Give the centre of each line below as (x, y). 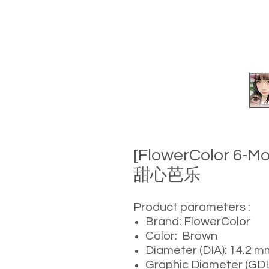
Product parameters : (192, 207)
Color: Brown (181, 236)
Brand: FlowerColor (198, 222)
